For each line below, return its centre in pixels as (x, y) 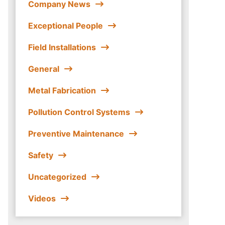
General (44, 69)
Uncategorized (57, 177)
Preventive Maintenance (76, 133)
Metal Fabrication (62, 90)
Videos (42, 198)
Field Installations (62, 47)
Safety (41, 155)
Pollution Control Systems (79, 112)
